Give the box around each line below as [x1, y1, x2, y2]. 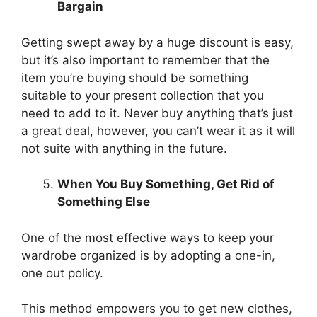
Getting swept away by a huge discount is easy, [21, 35, 294, 50]
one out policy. [21, 265, 103, 280]
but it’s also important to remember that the [21, 52, 270, 67]
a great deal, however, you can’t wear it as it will [21, 123, 295, 138]
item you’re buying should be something [21, 70, 248, 85]
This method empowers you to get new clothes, [21, 301, 292, 316]
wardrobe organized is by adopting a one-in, [21, 248, 275, 263]
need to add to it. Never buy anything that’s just [21, 105, 293, 120]
